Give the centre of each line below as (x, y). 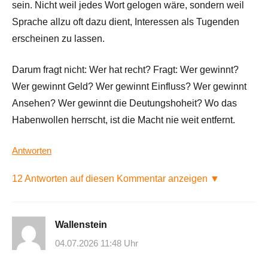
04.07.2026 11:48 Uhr (97, 243)
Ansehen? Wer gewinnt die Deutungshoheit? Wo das (124, 103)
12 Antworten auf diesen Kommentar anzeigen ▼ (116, 178)
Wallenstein (81, 224)
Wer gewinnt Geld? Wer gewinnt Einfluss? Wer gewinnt (129, 86)
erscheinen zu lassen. (58, 38)
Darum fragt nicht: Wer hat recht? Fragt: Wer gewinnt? (125, 69)
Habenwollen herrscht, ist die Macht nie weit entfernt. (124, 120)
